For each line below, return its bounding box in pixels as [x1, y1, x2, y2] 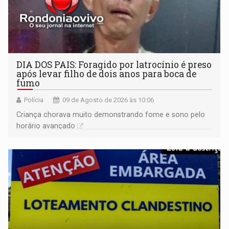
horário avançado [16, 121, 76, 130]
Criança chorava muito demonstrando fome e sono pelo [16, 110, 205, 119]
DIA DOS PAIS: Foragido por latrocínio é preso [16, 58, 212, 71]
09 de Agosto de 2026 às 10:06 [62, 96, 154, 104]
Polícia [24, 96, 44, 104]
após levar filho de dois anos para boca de [16, 67, 197, 80]
